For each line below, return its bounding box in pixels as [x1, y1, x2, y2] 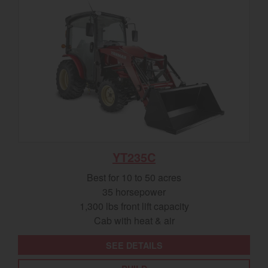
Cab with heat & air [93, 214, 175, 228]
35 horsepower [102, 185, 166, 199]
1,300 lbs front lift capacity [79, 199, 189, 214]
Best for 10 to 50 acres [87, 170, 181, 185]
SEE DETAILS [105, 239, 163, 251]
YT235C [112, 148, 156, 166]
